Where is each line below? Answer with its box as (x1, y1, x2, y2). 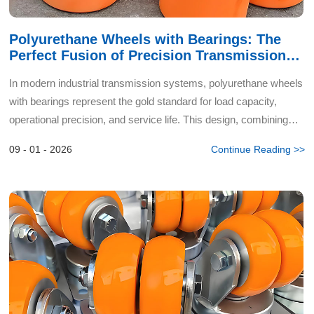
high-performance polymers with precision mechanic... (9, 132, 257, 144)
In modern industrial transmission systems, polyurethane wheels (9, 77, 303, 89)
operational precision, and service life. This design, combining (9, 114, 289, 125)
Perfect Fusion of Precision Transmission (9, 48, 287, 63)
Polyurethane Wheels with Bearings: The (9, 32, 282, 47)
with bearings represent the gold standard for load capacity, (9, 95, 278, 107)
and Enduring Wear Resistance (9, 64, 216, 79)
